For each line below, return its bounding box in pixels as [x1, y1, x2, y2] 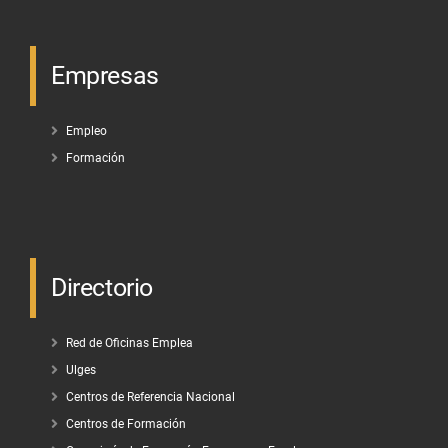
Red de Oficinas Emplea [66, 336, 193, 350]
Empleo [66, 124, 107, 138]
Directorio [51, 273, 153, 302]
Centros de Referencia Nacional [66, 390, 235, 404]
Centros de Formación [66, 417, 186, 431]
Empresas [51, 61, 159, 90]
